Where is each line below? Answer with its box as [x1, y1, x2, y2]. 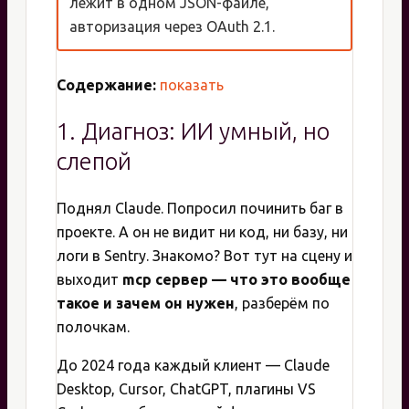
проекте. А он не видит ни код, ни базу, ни [57, 223, 348, 240]
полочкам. [57, 318, 130, 335]
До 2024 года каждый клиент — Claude [57, 356, 330, 373]
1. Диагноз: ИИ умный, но [57, 118, 330, 145]
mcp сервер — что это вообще [122, 270, 351, 288]
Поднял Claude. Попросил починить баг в [57, 199, 343, 216]
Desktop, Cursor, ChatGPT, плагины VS [57, 380, 316, 397]
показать [160, 77, 224, 94]
